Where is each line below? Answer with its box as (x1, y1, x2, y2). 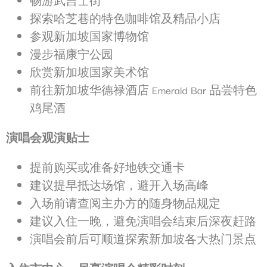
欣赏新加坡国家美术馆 (30, 64, 149, 80)
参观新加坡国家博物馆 (30, 28, 149, 44)
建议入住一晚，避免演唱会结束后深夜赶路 (30, 213, 256, 229)
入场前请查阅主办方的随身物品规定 (30, 195, 221, 211)
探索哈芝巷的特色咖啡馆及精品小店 (30, 10, 221, 26)
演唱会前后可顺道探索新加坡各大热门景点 (30, 231, 256, 247)
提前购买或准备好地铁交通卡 (30, 159, 185, 175)
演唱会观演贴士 (6, 129, 89, 145)
